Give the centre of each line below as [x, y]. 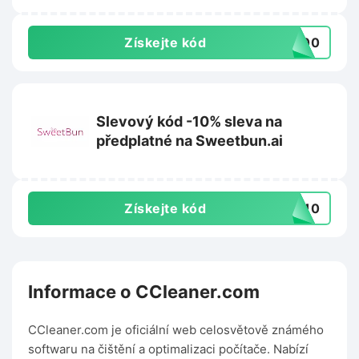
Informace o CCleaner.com [144, 292]
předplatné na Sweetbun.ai [190, 141]
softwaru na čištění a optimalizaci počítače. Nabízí [168, 349]
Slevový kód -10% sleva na [189, 122]
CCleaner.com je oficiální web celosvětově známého [176, 330]
